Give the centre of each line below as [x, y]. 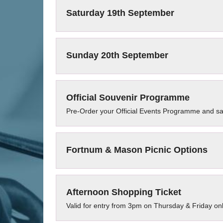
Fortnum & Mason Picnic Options [137, 150]
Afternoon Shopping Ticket [124, 192]
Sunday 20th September [117, 55]
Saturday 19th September [120, 13]
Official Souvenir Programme [128, 98]
